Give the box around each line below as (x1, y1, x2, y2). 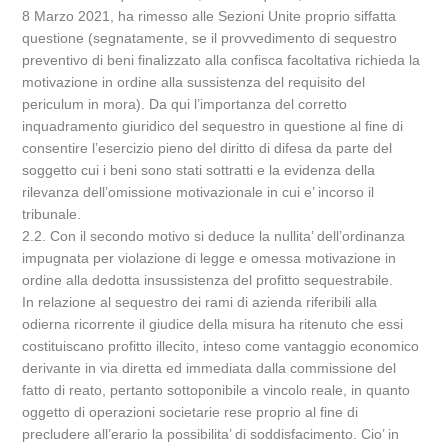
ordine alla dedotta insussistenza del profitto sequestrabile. (22, 272, 394, 288)
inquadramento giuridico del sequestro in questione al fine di (22, 118, 404, 134)
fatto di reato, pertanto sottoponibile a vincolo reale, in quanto (22, 382, 411, 398)
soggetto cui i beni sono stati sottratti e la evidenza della (22, 162, 376, 178)
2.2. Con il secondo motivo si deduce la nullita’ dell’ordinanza (22, 228, 406, 244)
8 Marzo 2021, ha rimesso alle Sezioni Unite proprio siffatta (22, 8, 397, 24)
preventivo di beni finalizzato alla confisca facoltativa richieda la (22, 52, 421, 68)
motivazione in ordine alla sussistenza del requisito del (22, 74, 366, 90)
